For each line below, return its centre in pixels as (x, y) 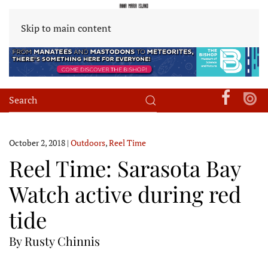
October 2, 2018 (37, 142)
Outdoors (88, 142)
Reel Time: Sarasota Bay (125, 167)
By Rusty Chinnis (54, 240)
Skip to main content (66, 28)
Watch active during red (125, 193)
